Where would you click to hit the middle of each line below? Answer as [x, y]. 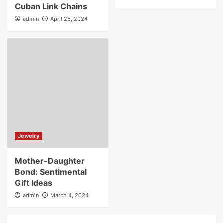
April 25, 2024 [69, 19]
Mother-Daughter [50, 161]
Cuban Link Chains [51, 6]
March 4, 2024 [69, 195]
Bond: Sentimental [51, 171]
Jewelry [29, 136]
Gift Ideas [34, 182]
